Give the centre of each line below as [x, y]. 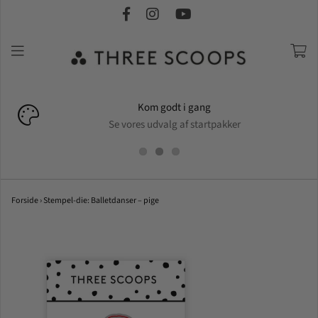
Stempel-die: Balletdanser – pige [101, 201]
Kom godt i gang [174, 108]
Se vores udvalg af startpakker [174, 125]
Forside [25, 201]
